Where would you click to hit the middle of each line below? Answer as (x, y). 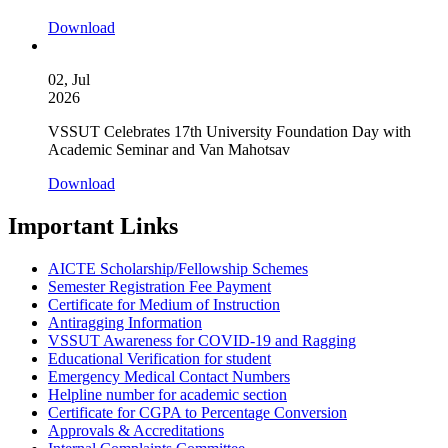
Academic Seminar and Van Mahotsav (169, 149)
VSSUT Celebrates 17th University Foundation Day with (229, 131)
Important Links (93, 225)
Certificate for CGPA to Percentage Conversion (197, 412)
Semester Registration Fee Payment (159, 286)
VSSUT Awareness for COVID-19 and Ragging (202, 340)
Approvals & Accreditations (136, 430)
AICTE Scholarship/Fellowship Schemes (178, 268)
